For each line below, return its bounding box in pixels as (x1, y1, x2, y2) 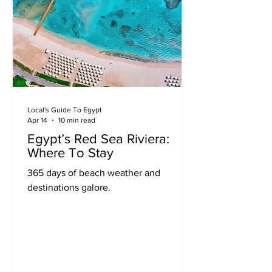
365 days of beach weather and (27, 168, 160, 178)
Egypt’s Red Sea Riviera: (27, 132, 169, 146)
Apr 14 (27, 115, 47, 124)
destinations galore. (27, 182, 110, 192)
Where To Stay (27, 146, 114, 160)
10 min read (58, 115, 95, 124)
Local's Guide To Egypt (27, 106, 102, 114)
